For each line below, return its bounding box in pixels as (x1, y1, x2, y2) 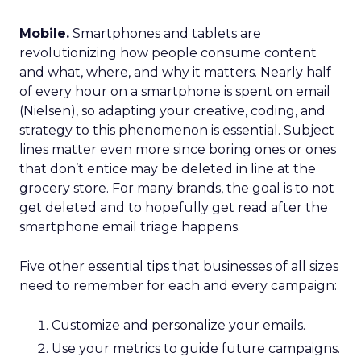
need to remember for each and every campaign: (19, 278, 337, 293)
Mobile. (19, 26, 69, 41)
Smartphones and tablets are (69, 26, 261, 41)
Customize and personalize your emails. (52, 317, 305, 333)
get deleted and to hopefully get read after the (19, 200, 328, 215)
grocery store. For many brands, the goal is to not (19, 180, 334, 196)
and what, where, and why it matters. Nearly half (19, 64, 331, 80)
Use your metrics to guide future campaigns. (52, 341, 340, 356)
